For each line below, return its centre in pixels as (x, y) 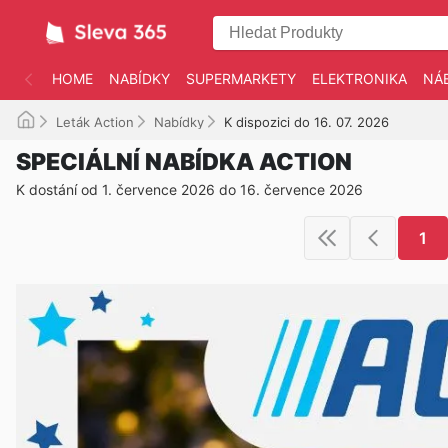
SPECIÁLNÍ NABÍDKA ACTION (184, 162)
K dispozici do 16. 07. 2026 (306, 122)
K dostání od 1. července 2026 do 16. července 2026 (189, 189)
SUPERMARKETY (241, 78)
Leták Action (95, 122)
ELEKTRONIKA (359, 78)
